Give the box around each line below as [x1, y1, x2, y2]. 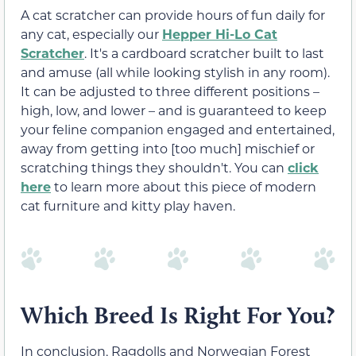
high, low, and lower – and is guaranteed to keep [21, 101, 327, 118]
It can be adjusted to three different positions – [21, 82, 319, 99]
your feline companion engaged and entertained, [21, 120, 335, 137]
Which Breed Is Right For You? [21, 300, 335, 331]
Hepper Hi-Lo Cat [162, 25, 277, 42]
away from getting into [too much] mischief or [21, 139, 315, 157]
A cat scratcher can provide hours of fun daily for [21, 6, 325, 23]
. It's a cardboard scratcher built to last [84, 44, 324, 61]
